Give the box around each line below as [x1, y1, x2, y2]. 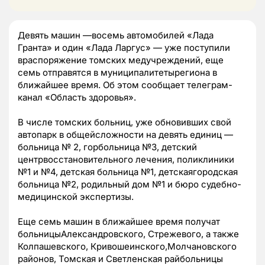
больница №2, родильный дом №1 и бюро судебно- [18, 178, 241, 190]
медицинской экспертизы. [18, 190, 134, 202]
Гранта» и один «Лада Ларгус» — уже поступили [18, 41, 230, 53]
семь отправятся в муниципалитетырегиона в [18, 66, 217, 78]
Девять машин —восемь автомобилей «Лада [18, 29, 214, 41]
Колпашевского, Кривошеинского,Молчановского [18, 240, 237, 252]
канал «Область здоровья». [18, 91, 136, 103]
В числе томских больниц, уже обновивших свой [18, 116, 231, 128]
